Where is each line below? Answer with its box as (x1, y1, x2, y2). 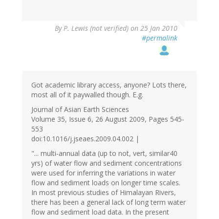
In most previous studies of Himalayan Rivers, (31, 188, 176, 197)
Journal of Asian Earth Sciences (31, 105, 129, 114)
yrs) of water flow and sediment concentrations (31, 158, 182, 168)
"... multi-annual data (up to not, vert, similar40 (31, 149, 177, 158)
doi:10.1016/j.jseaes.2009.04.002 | (31, 134, 139, 144)
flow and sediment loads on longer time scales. (31, 178, 180, 188)
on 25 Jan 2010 (129, 23, 177, 33)
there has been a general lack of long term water (31, 197, 186, 207)
